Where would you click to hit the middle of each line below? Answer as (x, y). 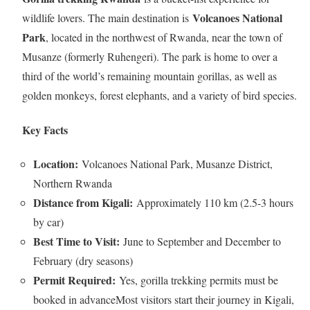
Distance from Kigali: (83, 202)
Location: (56, 163)
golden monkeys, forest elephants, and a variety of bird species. (159, 95)
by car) (48, 221)
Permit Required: (74, 280)
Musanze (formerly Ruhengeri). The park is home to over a (150, 57)
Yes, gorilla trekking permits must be (197, 280)
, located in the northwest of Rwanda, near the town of (164, 37)
